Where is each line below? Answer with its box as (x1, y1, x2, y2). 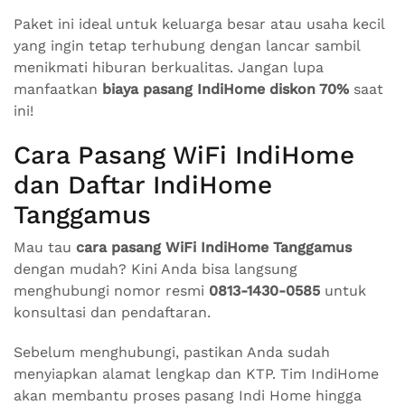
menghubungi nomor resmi (14, 282, 209, 299)
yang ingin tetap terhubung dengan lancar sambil (14, 37, 360, 54)
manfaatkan (14, 80, 102, 98)
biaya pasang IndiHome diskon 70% (102, 80, 349, 98)
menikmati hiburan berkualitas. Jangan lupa (14, 59, 324, 76)
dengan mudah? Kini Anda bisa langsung (14, 260, 297, 278)
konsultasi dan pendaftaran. (14, 304, 211, 321)
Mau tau (14, 239, 76, 256)
